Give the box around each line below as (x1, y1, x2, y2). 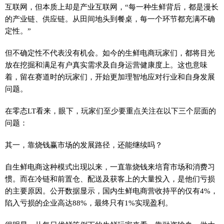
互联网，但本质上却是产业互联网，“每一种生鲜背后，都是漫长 (5, 2, 218, 11)
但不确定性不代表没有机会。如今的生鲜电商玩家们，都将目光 (5, 48, 215, 57)
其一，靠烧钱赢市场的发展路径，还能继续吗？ (5, 140, 162, 149)
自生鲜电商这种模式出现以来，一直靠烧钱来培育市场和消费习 (5, 162, 215, 171)
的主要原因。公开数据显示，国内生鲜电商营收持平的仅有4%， (5, 186, 218, 195)
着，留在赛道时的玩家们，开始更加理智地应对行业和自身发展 (5, 72, 215, 81)
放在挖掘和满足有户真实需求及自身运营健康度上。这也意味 (5, 60, 207, 69)
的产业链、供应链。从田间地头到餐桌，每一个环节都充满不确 (5, 14, 215, 23)
